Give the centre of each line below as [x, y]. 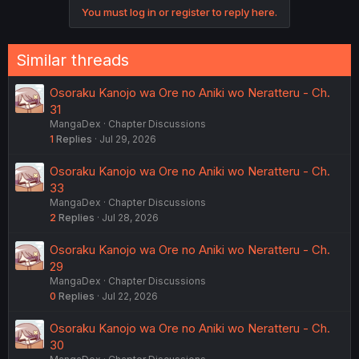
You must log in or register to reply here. [179, 12]
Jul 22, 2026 [130, 296]
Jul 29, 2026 [128, 139]
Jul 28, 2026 [130, 217]
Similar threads [73, 60]
